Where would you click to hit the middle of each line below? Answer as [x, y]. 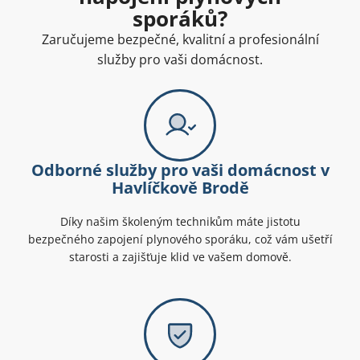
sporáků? [180, 18]
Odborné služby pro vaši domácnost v [180, 170]
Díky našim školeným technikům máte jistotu [180, 221]
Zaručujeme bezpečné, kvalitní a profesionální [180, 39]
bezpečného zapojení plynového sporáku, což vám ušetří [180, 239]
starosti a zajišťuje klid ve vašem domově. [180, 256]
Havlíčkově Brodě [180, 187]
